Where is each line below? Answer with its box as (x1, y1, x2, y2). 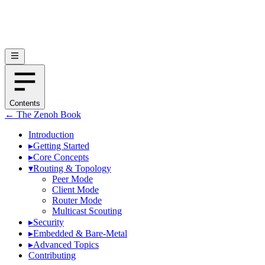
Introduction (28, 130, 74, 140)
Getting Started (33, 141, 89, 151)
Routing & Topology (33, 163, 111, 173)
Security (33, 217, 64, 227)
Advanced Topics (33, 240, 99, 250)
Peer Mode (52, 174, 93, 184)
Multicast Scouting (52, 206, 122, 216)
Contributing (28, 250, 76, 260)
